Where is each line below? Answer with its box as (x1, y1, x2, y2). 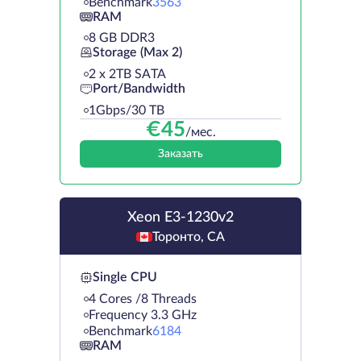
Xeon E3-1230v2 (127, 210, 234, 225)
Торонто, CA (152, 230, 225, 243)
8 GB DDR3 (89, 31, 155, 44)
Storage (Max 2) (93, 46, 182, 60)
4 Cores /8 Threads (89, 292, 197, 305)
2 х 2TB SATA (89, 67, 166, 81)
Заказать (158, 147, 203, 160)
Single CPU (93, 271, 157, 284)
